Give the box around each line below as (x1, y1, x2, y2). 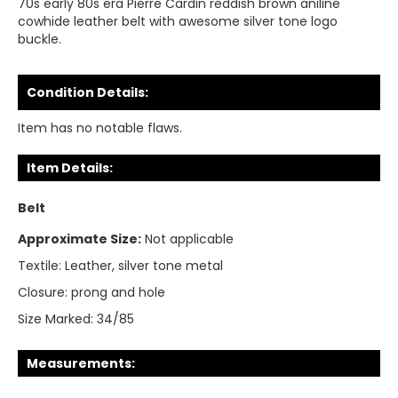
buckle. (18, 30, 61, 48)
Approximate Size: (18, 230, 141, 248)
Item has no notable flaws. (18, 119, 182, 137)
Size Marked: (18, 310, 93, 328)
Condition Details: (27, 84, 148, 101)
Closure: (18, 283, 68, 301)
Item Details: (27, 159, 113, 177)
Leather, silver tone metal (65, 257, 223, 275)
